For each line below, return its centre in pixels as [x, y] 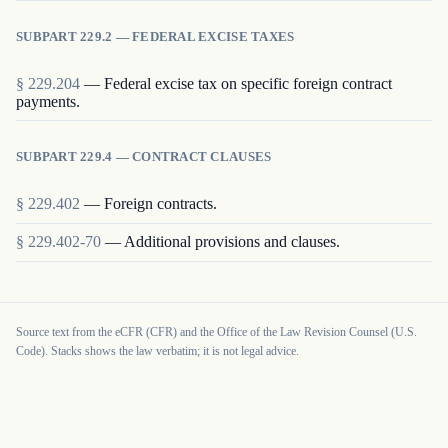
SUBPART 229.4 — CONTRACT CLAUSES [144, 157]
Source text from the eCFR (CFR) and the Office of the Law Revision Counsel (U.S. [216, 331]
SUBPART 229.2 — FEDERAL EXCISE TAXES [155, 37]
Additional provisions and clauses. [232, 242]
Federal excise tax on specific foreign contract [248, 83]
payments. [48, 101]
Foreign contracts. [160, 203]
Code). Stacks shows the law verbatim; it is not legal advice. [157, 350]
